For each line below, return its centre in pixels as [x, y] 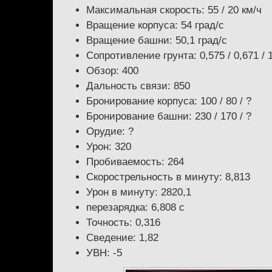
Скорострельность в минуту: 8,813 [168, 177]
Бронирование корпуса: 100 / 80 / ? [169, 101]
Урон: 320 [109, 146]
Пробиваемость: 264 [135, 161]
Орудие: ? [110, 131]
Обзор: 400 [112, 70]
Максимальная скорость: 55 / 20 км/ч [174, 10]
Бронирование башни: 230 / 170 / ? [169, 116]
